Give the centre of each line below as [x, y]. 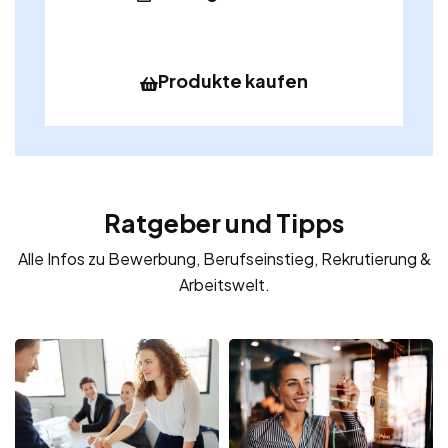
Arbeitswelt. [224, 285]
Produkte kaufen [233, 81]
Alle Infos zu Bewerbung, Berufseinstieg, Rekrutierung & [224, 259]
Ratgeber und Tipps [224, 223]
